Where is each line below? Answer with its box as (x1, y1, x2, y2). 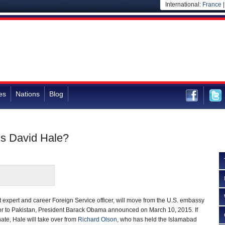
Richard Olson (78, 216, 117, 223)
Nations (16, 90, 40, 98)
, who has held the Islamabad (117, 216, 197, 223)
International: (165, 1, 202, 8)
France (202, 1, 221, 8)
